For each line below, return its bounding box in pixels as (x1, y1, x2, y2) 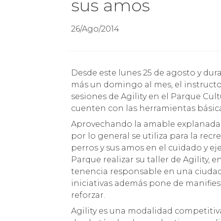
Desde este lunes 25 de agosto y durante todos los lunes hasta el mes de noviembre (71, 68, 78, 77)
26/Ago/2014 (71, 24, 120, 34)
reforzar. (71, 190, 106, 200)
